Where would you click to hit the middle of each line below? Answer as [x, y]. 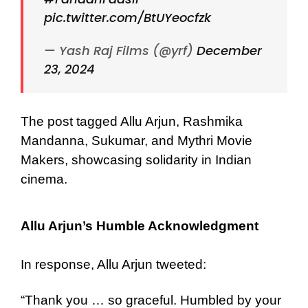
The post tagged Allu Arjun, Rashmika [132, 121]
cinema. [44, 179]
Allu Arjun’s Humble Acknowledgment [140, 225]
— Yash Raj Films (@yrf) [120, 50]
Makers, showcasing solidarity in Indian [136, 159]
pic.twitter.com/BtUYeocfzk [128, 17]
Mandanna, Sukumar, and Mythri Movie [136, 140]
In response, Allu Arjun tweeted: [113, 264]
